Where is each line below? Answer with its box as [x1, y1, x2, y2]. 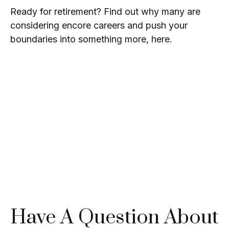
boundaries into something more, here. [10, 34, 172, 44]
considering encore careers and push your [10, 20, 188, 31]
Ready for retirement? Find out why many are [10, 6, 200, 17]
